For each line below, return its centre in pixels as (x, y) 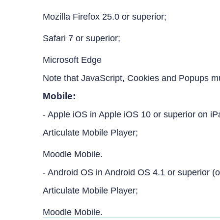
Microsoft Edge (73, 60)
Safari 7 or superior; (83, 38)
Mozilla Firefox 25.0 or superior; (106, 17)
